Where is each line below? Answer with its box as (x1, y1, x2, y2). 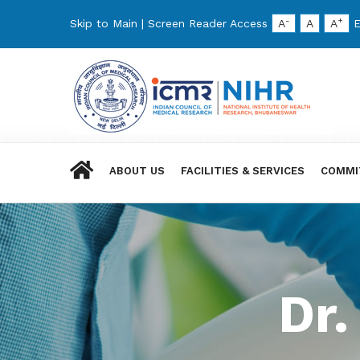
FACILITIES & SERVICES (181, 165, 305, 177)
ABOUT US (109, 165, 165, 177)
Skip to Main (70, 17, 137, 30)
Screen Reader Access (148, 17, 268, 30)
